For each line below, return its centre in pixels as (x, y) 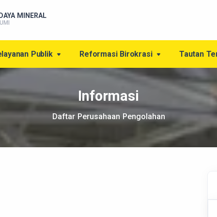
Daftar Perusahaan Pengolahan (108, 116)
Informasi (108, 96)
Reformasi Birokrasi (117, 54)
